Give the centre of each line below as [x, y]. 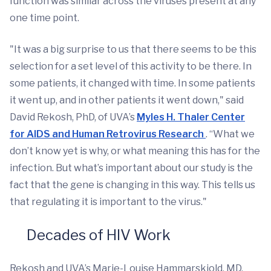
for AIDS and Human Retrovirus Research [108, 134]
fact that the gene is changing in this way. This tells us [132, 185]
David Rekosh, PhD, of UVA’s [73, 117]
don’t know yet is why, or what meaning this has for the [135, 151]
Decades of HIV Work [90, 235]
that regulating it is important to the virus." [108, 202]
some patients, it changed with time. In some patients [132, 83]
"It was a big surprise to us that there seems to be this [133, 49]
